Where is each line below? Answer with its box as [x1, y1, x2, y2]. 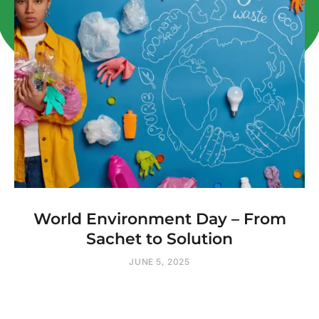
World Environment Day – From [33, 209, 286, 229]
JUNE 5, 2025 [129, 256, 190, 268]
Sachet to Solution [86, 229, 233, 249]
